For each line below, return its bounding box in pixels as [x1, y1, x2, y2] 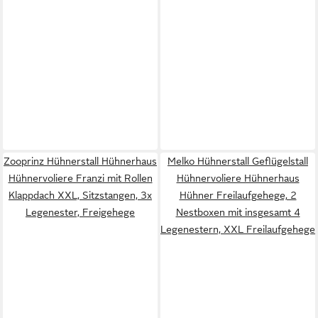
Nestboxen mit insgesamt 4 [175, 207, 300, 218]
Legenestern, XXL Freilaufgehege [160, 224, 315, 235]
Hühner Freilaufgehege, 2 [179, 190, 297, 201]
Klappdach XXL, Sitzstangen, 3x [9, 190, 152, 201]
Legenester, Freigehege [26, 207, 135, 218]
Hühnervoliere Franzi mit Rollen [8, 172, 153, 184]
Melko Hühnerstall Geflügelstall [168, 155, 308, 167]
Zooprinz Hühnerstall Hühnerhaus [4, 155, 157, 167]
